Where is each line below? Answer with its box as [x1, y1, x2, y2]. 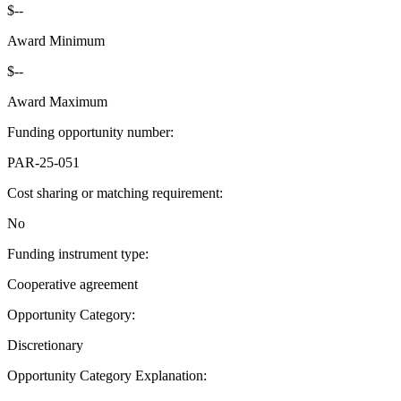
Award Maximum [7, 94, 107, 110]
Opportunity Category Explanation [7, 368, 203, 384]
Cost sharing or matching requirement [7, 185, 219, 201]
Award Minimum [7, 33, 105, 49]
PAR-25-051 [7, 155, 80, 171]
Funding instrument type [7, 246, 145, 262]
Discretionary [7, 337, 83, 354]
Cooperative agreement [7, 277, 138, 293]
